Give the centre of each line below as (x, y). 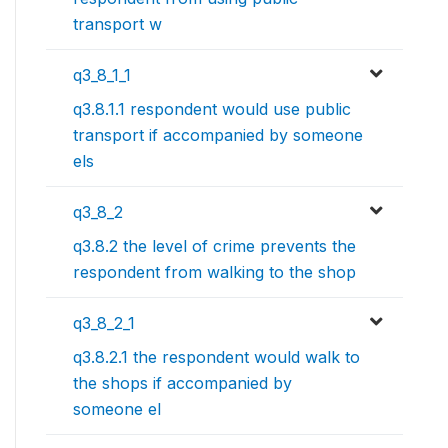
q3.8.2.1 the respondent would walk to (216, 357)
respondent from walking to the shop (214, 272)
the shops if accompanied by (182, 383)
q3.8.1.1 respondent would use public (212, 109)
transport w (117, 24)
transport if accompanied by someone (218, 135)
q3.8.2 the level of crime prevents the (214, 246)
